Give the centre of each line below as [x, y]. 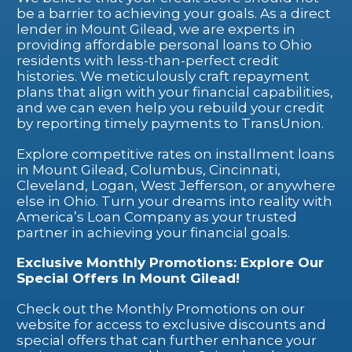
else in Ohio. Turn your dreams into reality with [174, 201]
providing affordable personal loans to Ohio [164, 44]
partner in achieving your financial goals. [153, 232]
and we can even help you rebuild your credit [170, 107]
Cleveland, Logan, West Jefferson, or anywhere [176, 185]
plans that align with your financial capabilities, [175, 92]
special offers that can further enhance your [167, 340]
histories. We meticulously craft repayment [163, 76]
